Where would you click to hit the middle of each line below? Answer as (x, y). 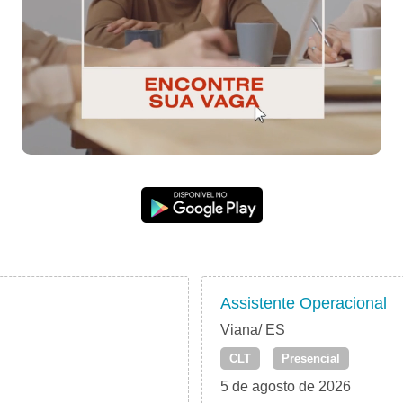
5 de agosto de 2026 (286, 387)
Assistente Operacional (304, 304)
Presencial (311, 359)
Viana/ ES (253, 330)
